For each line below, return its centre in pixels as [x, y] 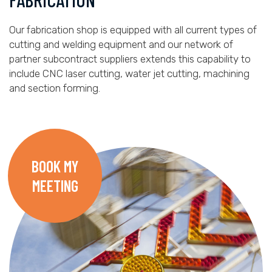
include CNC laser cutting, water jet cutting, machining [129, 73]
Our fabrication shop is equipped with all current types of [133, 30]
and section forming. [55, 88]
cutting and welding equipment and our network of [121, 44]
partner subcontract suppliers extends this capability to [130, 59]
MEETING [55, 185]
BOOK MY [55, 166]
